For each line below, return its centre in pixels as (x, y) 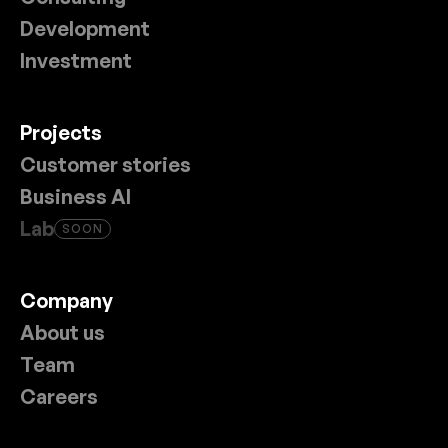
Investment (76, 60)
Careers (59, 396)
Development (85, 28)
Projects (61, 132)
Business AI (75, 196)
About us (62, 332)
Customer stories (105, 164)
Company (66, 300)
